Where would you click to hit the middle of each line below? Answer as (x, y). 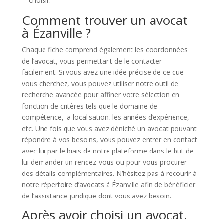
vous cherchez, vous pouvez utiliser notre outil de (100, 83)
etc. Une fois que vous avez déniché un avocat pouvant (109, 128)
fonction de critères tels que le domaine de (89, 106)
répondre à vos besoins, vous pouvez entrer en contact (109, 140)
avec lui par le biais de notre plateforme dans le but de (108, 151)
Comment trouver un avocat (105, 20)
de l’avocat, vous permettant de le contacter (92, 61)
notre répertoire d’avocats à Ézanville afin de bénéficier (108, 185)
